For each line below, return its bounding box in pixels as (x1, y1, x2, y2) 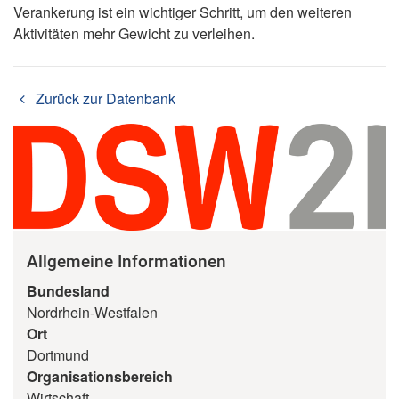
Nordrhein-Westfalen (27, 301, 158, 322)
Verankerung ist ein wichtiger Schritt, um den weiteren (13, 2, 352, 22)
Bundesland (27, 280, 110, 301)
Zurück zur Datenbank (31, 88, 175, 109)
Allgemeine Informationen (27, 250, 226, 272)
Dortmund (27, 344, 89, 365)
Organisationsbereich (27, 365, 173, 387)
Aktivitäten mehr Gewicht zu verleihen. (13, 23, 255, 44)
